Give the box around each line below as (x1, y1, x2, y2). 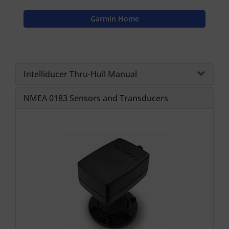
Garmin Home (90, 13, 139, 24)
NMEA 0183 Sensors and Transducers (24, 92, 168, 104)
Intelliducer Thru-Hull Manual (24, 68, 137, 80)
